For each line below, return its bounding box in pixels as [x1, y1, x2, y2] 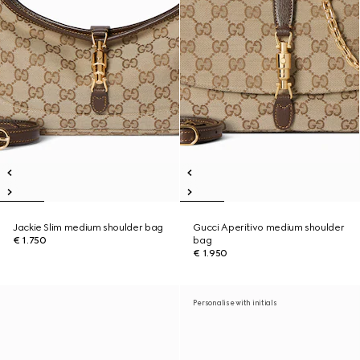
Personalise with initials [193, 298, 277, 307]
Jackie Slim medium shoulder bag [13, 222, 163, 233]
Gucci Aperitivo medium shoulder [193, 222, 345, 233]
